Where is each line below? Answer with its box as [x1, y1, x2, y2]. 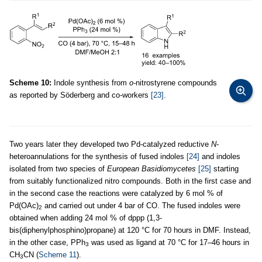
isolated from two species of [9, 164, 107, 173]
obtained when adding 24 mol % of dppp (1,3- [9, 213, 162, 222]
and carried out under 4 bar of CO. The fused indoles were [42, 201, 240, 210]
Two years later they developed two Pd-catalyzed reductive [9, 139, 211, 149]
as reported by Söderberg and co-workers [9, 90, 151, 99]
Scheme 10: [9, 78, 51, 87]
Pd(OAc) [9, 201, 39, 210]
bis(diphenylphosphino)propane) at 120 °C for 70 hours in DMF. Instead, [9, 225, 251, 235]
